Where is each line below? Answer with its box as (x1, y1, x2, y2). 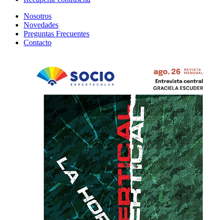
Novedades (24, 20, 58, 29)
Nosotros (24, 11, 52, 20)
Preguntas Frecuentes (24, 29, 89, 38)
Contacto (24, 38, 52, 47)
